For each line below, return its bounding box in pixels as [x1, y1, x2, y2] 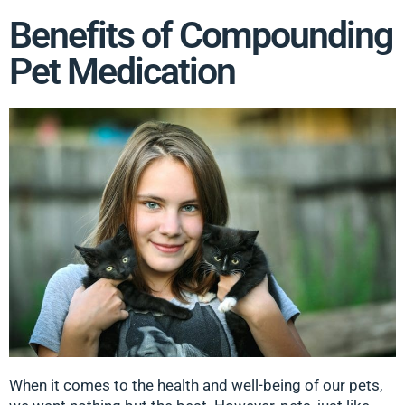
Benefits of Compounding [9, 13, 392, 57]
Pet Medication [9, 49, 235, 93]
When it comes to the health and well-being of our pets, [9, 376, 382, 395]
